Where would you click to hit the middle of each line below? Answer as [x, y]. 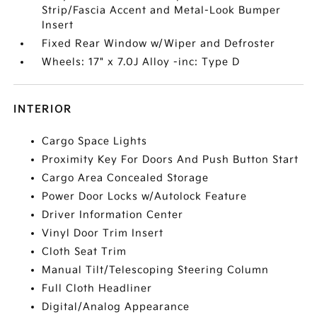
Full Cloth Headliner [97, 288]
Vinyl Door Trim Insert [103, 233]
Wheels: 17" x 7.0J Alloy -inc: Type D [141, 62]
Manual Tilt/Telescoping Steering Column [156, 270]
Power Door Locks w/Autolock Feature [145, 196]
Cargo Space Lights [95, 141]
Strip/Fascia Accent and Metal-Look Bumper [162, 10]
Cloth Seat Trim [85, 252]
